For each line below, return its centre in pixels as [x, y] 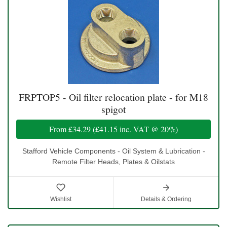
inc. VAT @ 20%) [148, 129]
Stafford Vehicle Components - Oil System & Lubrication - [113, 151]
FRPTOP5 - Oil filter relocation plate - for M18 [113, 97]
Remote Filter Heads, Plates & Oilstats [113, 161]
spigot [113, 109]
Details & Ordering [166, 199]
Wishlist [61, 199]
